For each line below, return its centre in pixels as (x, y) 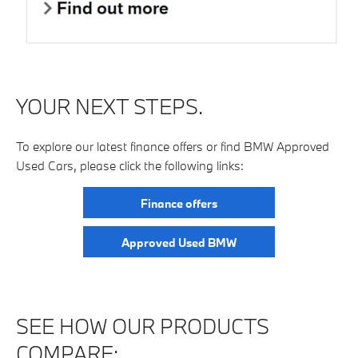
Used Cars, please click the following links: (130, 165)
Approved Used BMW (179, 243)
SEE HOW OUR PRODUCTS (143, 326)
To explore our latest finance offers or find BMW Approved (173, 146)
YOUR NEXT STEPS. (109, 106)
